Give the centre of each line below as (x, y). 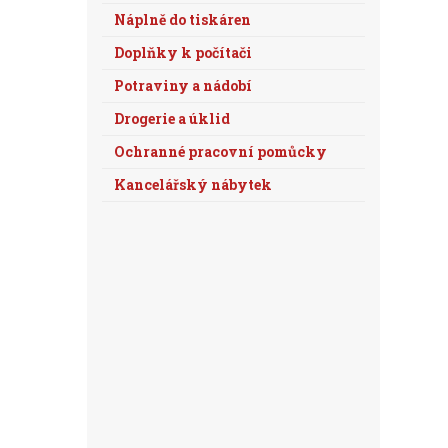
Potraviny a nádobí (183, 85)
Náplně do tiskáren (182, 19)
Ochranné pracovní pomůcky (220, 151)
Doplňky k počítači (183, 52)
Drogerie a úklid (172, 118)
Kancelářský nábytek (193, 184)
